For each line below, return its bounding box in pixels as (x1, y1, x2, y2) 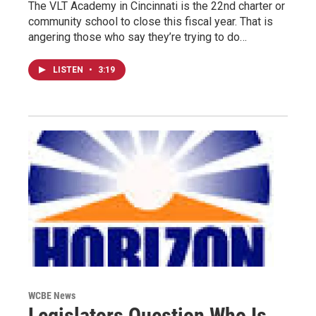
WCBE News (28, 290, 75, 302)
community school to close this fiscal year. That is (28, 14, 273, 28)
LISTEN (53, 64, 85, 75)
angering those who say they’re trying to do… (28, 30, 247, 44)
